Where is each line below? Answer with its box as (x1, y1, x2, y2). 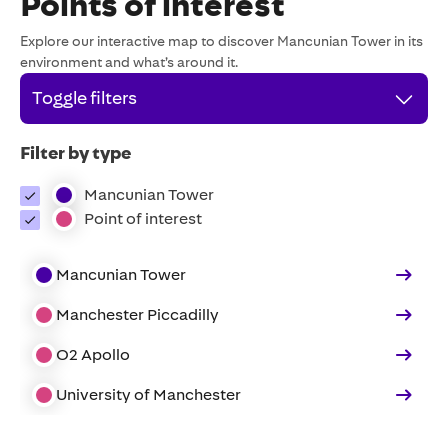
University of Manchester (56, 385, 241, 404)
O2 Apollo (56, 345, 130, 364)
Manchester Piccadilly (56, 305, 219, 324)
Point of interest (84, 209, 202, 228)
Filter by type (20, 143, 131, 163)
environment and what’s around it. (20, 54, 238, 70)
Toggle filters (32, 88, 137, 108)
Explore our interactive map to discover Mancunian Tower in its (20, 33, 423, 49)
